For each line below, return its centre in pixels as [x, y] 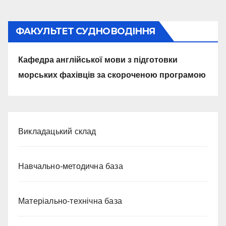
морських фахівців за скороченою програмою [112, 75]
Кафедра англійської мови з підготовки [98, 60]
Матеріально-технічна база [70, 201]
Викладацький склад [57, 131]
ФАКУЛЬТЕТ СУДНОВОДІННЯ [86, 31]
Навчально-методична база [71, 166]
